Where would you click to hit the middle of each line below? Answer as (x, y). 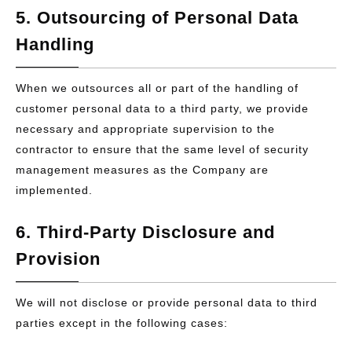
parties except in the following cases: (122, 323)
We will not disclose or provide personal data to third (167, 302)
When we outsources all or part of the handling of (157, 88)
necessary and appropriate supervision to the (145, 129)
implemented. (54, 190)
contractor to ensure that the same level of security (162, 149)
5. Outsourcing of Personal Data (157, 18)
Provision (58, 259)
